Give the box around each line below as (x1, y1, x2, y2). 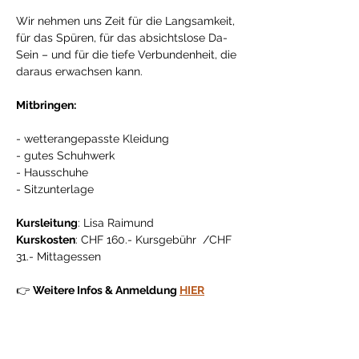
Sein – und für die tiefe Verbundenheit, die (16, 48, 240, 61)
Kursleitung (16, 216, 78, 229)
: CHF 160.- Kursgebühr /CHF (75, 233, 235, 246)
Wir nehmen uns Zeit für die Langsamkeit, (16, 14, 238, 27)
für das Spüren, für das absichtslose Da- (16, 31, 228, 44)
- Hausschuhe (16, 166, 91, 179)
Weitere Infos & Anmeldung (33, 284, 179, 296)
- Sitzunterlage (16, 183, 94, 196)
